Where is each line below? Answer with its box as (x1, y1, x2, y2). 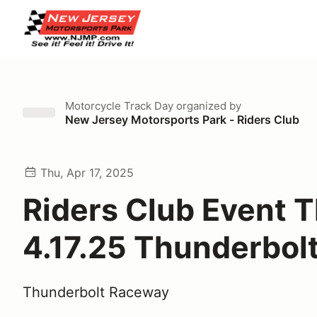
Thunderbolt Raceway (23, 284, 169, 301)
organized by (173, 99, 241, 113)
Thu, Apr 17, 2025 (40, 166, 134, 180)
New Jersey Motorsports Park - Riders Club (65, 113, 299, 127)
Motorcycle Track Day (65, 99, 173, 113)
